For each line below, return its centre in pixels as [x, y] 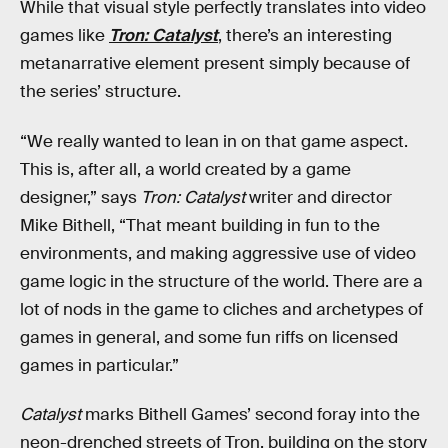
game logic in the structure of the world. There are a [221, 281]
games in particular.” [99, 365]
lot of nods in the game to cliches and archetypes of [221, 309]
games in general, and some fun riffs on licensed [209, 337]
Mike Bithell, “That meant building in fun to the [200, 225]
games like [64, 35]
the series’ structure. [100, 91]
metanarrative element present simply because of [215, 63]
